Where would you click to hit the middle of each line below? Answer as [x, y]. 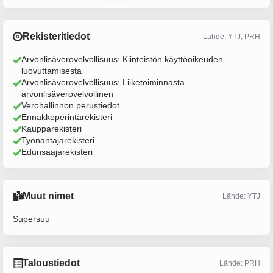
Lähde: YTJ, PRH [232, 36]
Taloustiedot [51, 263]
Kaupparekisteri [51, 129]
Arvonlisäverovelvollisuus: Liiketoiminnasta [103, 82]
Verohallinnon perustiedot [70, 105]
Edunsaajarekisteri [57, 152]
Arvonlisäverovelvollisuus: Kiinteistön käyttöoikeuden [122, 59]
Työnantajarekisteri [58, 140]
